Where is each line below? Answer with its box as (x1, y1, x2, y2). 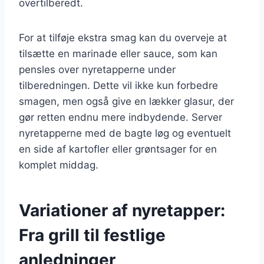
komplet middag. (19, 159, 98, 171)
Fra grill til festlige (19, 225, 166, 245)
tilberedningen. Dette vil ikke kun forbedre (19, 79, 218, 91)
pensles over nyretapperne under (19, 63, 176, 75)
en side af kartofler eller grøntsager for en (19, 143, 217, 155)
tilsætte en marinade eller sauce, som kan (19, 47, 217, 60)
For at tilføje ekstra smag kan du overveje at (19, 31, 227, 44)
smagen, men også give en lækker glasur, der (19, 95, 234, 107)
